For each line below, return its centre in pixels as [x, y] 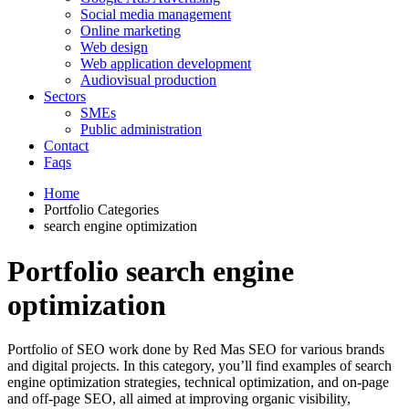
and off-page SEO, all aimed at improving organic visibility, [179, 399]
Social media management [156, 15]
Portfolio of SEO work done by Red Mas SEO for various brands [196, 350]
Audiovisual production [148, 80]
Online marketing [131, 31]
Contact [66, 146]
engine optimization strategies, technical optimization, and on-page [198, 383]
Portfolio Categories [101, 210]
